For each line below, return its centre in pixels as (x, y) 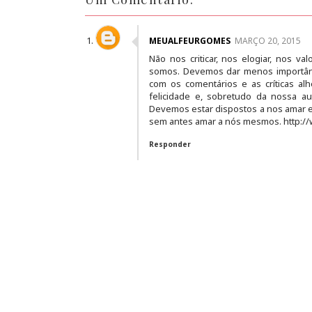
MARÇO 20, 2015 (268, 41)
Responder (170, 144)
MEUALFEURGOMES (190, 41)
